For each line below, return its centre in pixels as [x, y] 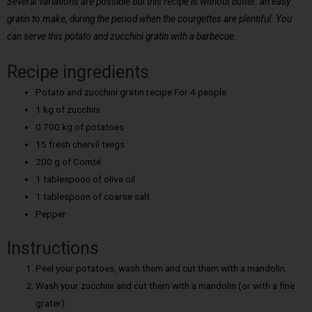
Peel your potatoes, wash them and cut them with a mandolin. [162, 268]
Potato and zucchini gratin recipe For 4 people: [132, 92]
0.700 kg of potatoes [80, 127]
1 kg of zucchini [68, 110]
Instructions [53, 248]
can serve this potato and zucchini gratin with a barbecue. [122, 36]
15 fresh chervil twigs [80, 145]
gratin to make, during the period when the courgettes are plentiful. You [149, 18]
